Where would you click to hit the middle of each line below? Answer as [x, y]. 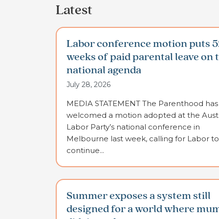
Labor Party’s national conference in [133, 127]
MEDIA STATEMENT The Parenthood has [142, 104]
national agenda [104, 71]
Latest [74, 11]
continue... [85, 151]
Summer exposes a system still [139, 196]
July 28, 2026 [88, 85]
